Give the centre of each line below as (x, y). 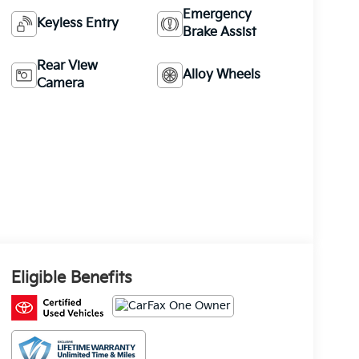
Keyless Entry (77, 24)
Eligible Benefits (71, 278)
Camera (60, 84)
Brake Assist (220, 33)
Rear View (67, 67)
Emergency (218, 15)
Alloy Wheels (222, 75)
